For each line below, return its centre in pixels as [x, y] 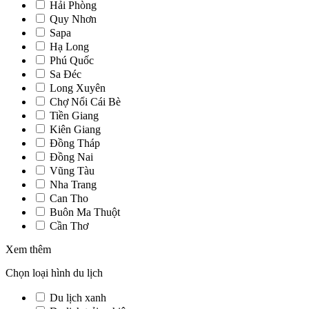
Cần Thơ [69, 226]
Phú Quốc [72, 60]
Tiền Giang [74, 116]
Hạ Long [69, 47]
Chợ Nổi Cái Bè [85, 102]
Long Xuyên [78, 88]
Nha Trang [73, 185]
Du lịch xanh [78, 298]
